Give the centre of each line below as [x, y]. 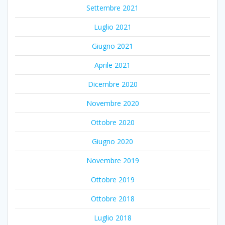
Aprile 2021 [113, 65]
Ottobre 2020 [113, 122]
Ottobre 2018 [113, 198]
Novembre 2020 [113, 103]
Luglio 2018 [113, 217]
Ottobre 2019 [113, 179]
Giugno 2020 [113, 141]
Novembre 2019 [113, 160]
